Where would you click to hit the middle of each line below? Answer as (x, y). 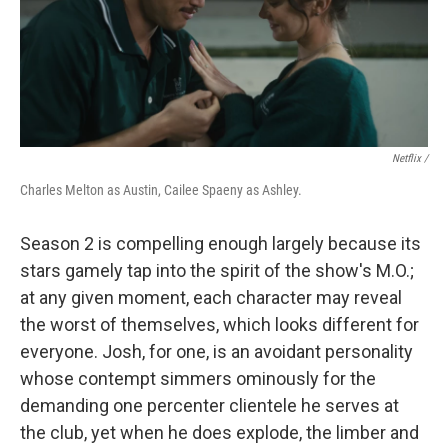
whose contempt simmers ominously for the (198, 378)
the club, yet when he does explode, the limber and (219, 432)
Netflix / (410, 158)
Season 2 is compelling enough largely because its (220, 243)
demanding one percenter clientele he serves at (209, 405)
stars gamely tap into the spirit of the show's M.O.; (217, 270)
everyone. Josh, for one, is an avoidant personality (216, 351)
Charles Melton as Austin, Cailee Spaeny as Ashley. (161, 190)
